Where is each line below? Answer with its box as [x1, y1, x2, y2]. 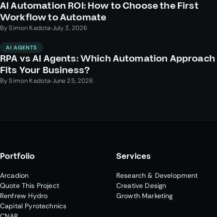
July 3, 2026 [52, 23, 88, 32]
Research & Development [116, 170, 198, 180]
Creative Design [116, 181, 167, 190]
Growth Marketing [116, 191, 173, 200]
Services [116, 151, 151, 162]
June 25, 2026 [52, 76, 93, 85]
